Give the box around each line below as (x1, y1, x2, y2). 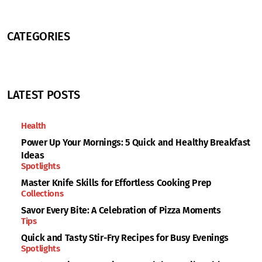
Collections (21, 188, 64, 199)
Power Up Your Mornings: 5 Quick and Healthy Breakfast (21, 137, 251, 148)
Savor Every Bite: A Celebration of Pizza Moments (21, 205, 221, 216)
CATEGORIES (7, 29, 70, 43)
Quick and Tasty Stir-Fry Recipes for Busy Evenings (21, 232, 229, 243)
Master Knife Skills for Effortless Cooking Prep (21, 177, 212, 188)
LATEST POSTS (7, 88, 81, 102)
